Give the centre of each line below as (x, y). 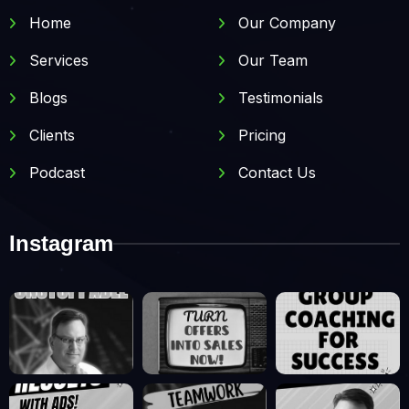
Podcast (55, 173)
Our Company (285, 23)
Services (57, 60)
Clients (50, 135)
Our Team (271, 60)
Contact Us (275, 173)
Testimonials (278, 98)
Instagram (61, 243)
